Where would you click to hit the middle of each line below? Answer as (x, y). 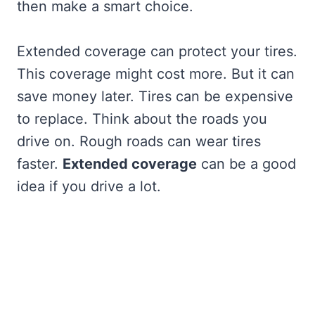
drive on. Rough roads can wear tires (139, 141)
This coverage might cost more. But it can (156, 73)
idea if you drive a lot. (89, 186)
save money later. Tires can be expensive (155, 96)
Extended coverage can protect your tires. (157, 51)
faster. (40, 163)
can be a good (246, 163)
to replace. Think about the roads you (142, 118)
